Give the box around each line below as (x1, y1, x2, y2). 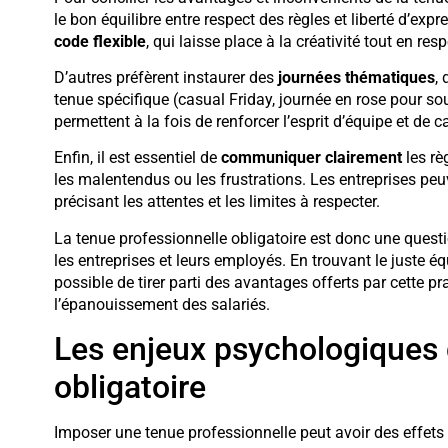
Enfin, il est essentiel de (53, 148, 221, 168)
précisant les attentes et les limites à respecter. (53, 192, 380, 212)
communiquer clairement (220, 148, 402, 168)
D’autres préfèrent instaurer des (53, 67, 278, 87)
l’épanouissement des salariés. (53, 294, 270, 314)
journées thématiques (277, 67, 435, 87)
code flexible (53, 31, 146, 51)
